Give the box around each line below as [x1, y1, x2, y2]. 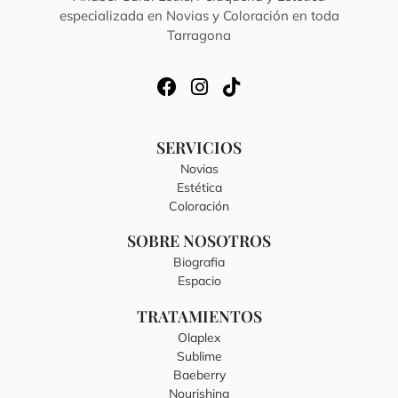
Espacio [177, 273, 221, 290]
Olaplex [178, 329, 220, 346]
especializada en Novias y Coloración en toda [59, 6, 339, 24]
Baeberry [172, 366, 226, 383]
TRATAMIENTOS [136, 305, 262, 327]
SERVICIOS [156, 136, 242, 158]
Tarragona [167, 26, 231, 44]
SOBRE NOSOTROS [127, 230, 271, 252]
